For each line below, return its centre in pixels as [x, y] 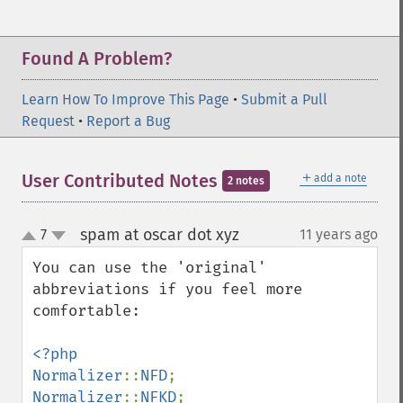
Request [48, 121]
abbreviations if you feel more [167, 289]
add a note [340, 178]
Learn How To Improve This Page [125, 99]
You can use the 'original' [149, 268]
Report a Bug [128, 121]
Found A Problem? [97, 58]
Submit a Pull [284, 99]
